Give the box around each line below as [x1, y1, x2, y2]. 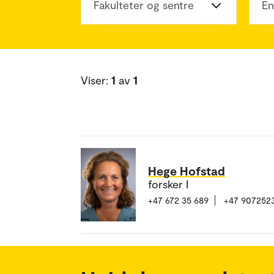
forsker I [148, 177, 188, 191]
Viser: [81, 73, 111, 87]
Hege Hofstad [148, 163, 225, 178]
